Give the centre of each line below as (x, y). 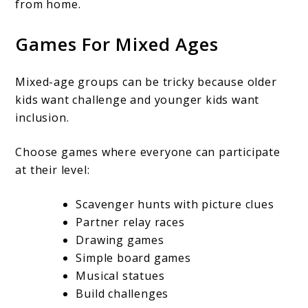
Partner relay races (130, 222)
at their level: (53, 170)
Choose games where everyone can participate (148, 152)
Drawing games (120, 240)
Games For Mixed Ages (117, 44)
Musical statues (120, 276)
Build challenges (122, 294)
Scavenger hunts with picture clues (175, 205)
